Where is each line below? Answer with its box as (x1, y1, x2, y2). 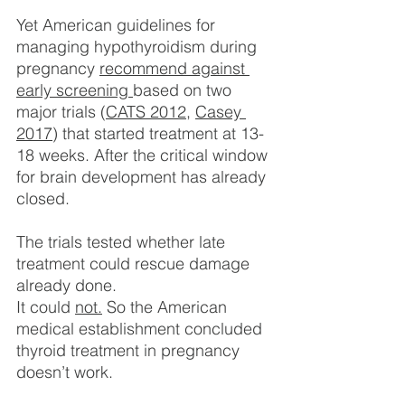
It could (16, 296, 75, 317)
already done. (16, 274, 117, 296)
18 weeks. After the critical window (16, 144, 272, 165)
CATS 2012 (106, 100, 186, 122)
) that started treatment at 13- (52, 122, 264, 144)
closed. (16, 187, 70, 209)
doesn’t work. (16, 361, 113, 382)
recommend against (99, 57, 250, 79)
